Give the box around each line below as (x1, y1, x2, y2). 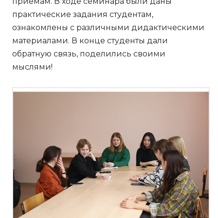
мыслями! (12, 62, 53, 72)
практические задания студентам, (12, 9, 153, 19)
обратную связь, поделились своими (12, 49, 165, 58)
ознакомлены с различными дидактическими (12, 22, 204, 32)
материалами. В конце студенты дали (12, 36, 168, 45)
